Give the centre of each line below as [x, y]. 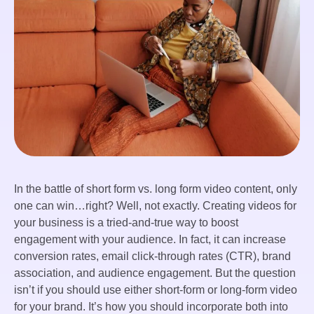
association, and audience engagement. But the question [155, 273]
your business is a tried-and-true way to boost [126, 223]
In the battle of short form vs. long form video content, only [156, 189]
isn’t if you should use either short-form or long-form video [156, 290]
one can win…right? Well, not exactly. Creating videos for [155, 206]
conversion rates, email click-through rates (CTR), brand [152, 257]
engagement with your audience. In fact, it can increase [150, 240]
